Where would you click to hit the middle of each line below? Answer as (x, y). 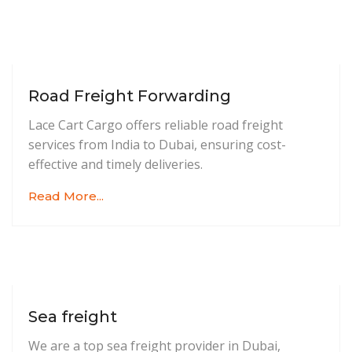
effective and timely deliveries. (115, 165)
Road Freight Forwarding (130, 96)
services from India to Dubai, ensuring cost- (157, 145)
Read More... (66, 196)
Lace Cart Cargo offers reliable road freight (156, 125)
